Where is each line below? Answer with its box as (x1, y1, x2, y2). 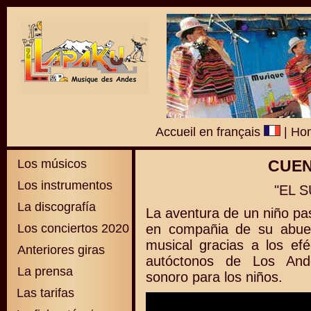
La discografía (14, 200, 96, 214)
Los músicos (14, 157, 87, 171)
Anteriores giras (14, 243, 105, 257)
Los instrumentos (14, 178, 112, 192)
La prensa (14, 264, 73, 278)
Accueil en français (155, 125, 264, 139)
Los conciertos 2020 (17, 221, 129, 235)
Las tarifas (17, 286, 74, 300)
